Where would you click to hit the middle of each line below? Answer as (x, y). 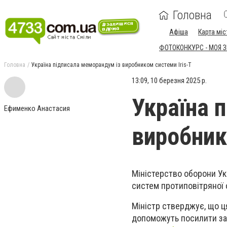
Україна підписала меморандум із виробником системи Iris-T (111, 65)
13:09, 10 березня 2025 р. (169, 81)
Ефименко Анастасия (37, 108)
